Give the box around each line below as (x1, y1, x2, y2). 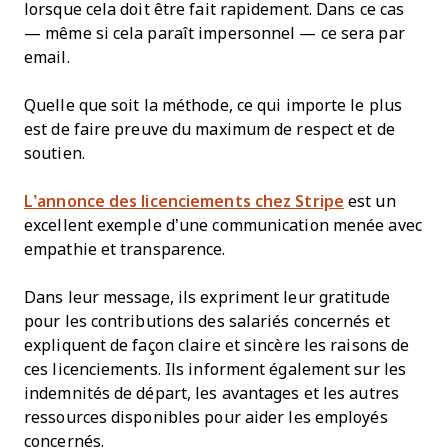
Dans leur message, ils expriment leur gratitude (24, 289, 390, 306)
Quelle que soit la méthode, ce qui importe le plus (24, 97, 403, 114)
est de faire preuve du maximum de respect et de (24, 121, 395, 138)
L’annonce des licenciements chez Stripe (24, 193, 344, 210)
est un (343, 193, 396, 210)
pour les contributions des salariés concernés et (24, 313, 390, 330)
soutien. (24, 145, 85, 162)
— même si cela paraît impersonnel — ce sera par (24, 25, 405, 42)
